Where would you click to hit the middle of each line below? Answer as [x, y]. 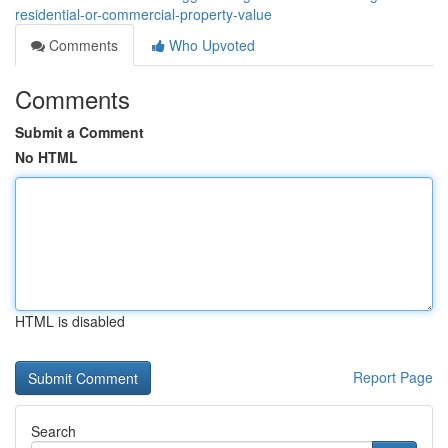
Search [53, 431]
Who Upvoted [210, 45]
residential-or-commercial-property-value [143, 14]
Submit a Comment [79, 132]
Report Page [393, 377]
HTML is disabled [70, 321]
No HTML [46, 157]
